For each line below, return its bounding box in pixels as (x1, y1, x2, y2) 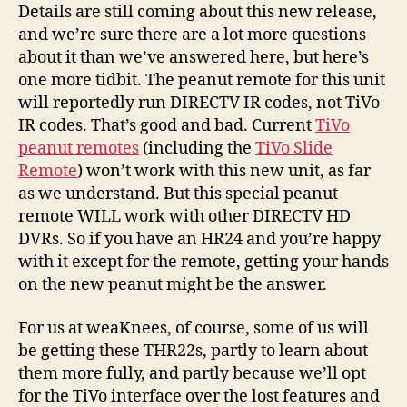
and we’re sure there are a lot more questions (18, 25, 366, 46)
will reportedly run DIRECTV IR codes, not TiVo (18, 93, 380, 114)
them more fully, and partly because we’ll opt (18, 362, 366, 384)
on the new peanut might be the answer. (18, 274, 327, 296)
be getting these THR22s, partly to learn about (18, 340, 368, 362)
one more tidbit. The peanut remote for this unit (18, 70, 385, 92)
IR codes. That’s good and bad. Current (18, 115, 315, 137)
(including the (139, 138, 255, 160)
